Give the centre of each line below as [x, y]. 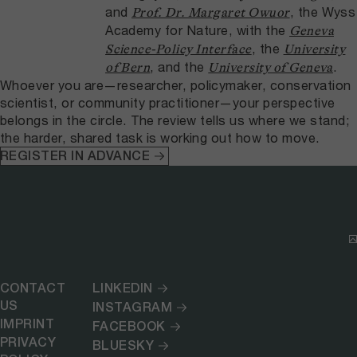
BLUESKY [123, 345]
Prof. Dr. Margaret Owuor [210, 12]
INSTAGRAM [132, 307]
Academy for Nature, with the [198, 29]
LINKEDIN [122, 288]
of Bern [128, 67]
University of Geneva [271, 67]
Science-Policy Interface [178, 49]
